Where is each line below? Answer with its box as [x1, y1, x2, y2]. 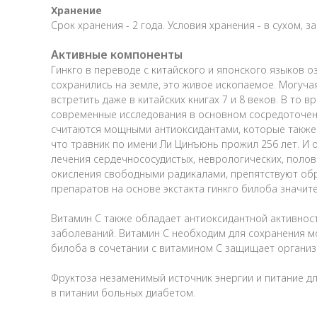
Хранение [51, 3, 102, 17]
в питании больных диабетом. [51, 285, 195, 299]
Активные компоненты [51, 46, 183, 62]
